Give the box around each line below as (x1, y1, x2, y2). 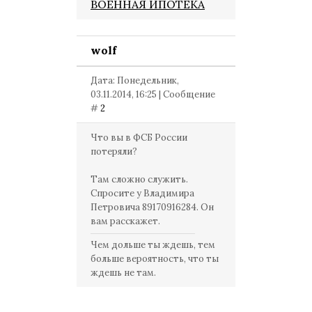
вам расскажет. (91, 215, 160, 227)
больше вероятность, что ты (91, 253, 219, 265)
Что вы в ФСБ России (91, 132, 187, 143)
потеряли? (91, 146, 137, 157)
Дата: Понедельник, (91, 75, 179, 86)
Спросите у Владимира (91, 187, 194, 199)
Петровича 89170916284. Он (91, 201, 214, 213)
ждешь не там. (91, 267, 156, 279)
